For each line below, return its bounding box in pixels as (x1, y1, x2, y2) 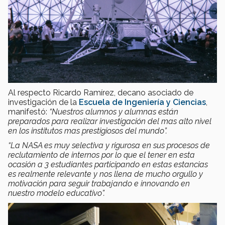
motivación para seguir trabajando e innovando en (8, 178, 190, 188)
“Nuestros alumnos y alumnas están (49, 106, 178, 117)
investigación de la (8, 97, 79, 107)
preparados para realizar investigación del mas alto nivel (8, 116, 211, 126)
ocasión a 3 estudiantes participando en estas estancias (8, 159, 208, 169)
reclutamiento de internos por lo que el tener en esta (8, 150, 195, 160)
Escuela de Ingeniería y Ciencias (79, 97, 206, 107)
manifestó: (8, 106, 49, 117)
